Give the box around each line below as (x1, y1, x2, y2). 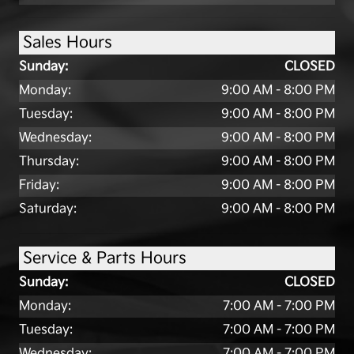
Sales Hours (23, 32, 112, 52)
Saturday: (19, 201, 77, 217)
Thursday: (19, 153, 79, 169)
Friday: (19, 177, 59, 193)
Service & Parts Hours (23, 248, 186, 268)
